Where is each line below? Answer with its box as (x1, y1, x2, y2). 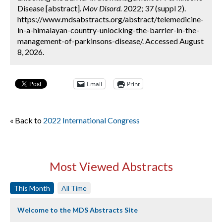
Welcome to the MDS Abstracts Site (17, 206, 138, 214)
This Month (14, 184, 50, 192)
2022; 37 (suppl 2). (122, 3, 186, 13)
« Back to (10, 115, 43, 125)
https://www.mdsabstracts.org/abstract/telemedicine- (17, 14, 204, 24)
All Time (61, 184, 87, 192)
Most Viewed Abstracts (49, 159, 173, 173)
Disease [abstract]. (17, 3, 83, 13)
